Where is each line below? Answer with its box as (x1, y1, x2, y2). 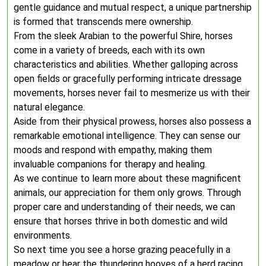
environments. (14, 230, 72, 241)
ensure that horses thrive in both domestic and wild (14, 216, 227, 227)
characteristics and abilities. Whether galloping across (14, 59, 238, 70)
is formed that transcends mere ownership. (14, 16, 193, 27)
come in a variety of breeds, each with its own (14, 45, 205, 56)
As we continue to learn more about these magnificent (14, 173, 241, 184)
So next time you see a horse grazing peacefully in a (14, 244, 230, 255)
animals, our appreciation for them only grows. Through (14, 187, 241, 198)
